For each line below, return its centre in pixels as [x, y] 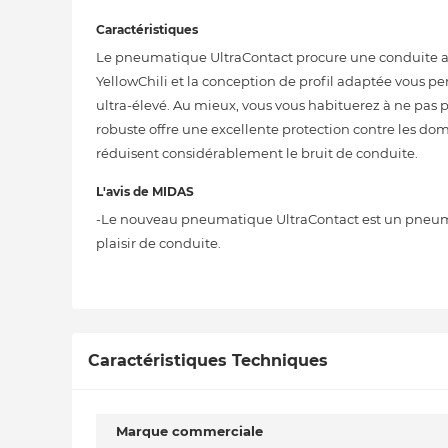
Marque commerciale [189, 430]
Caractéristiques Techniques [208, 360]
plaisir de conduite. [158, 243]
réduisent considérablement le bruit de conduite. [257, 153]
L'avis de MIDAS [145, 191]
